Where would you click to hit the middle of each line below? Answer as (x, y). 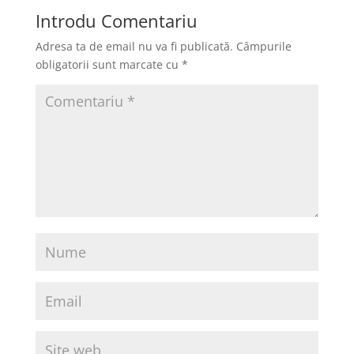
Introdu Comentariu (116, 21)
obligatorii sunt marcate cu (108, 64)
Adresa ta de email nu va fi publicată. (134, 46)
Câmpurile (264, 46)
